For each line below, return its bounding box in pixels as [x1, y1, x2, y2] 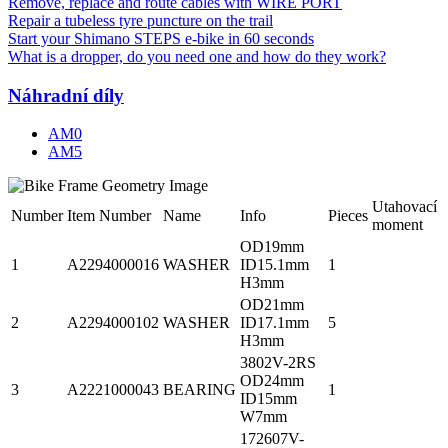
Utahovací [372, 198, 437, 216]
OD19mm [240, 238, 304, 256]
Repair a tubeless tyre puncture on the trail [8, 11, 273, 29]
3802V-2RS [240, 354, 316, 372]
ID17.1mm [240, 314, 309, 332]
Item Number [67, 207, 151, 225]
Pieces [328, 207, 368, 225]
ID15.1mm [240, 256, 309, 274]
